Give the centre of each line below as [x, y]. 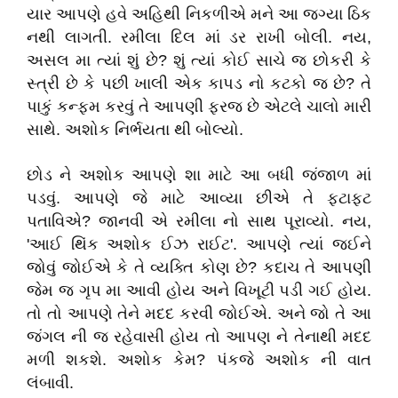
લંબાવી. [50, 383]
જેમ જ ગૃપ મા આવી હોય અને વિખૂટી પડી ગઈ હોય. [199, 291]
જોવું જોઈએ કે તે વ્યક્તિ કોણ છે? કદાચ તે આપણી [199, 267]
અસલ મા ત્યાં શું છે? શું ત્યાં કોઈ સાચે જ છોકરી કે [199, 60]
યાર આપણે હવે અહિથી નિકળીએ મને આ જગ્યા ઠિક [199, 14]
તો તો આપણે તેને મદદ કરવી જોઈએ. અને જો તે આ [199, 314]
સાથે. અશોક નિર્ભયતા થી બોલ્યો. [135, 130]
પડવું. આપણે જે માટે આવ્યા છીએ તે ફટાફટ [199, 198]
